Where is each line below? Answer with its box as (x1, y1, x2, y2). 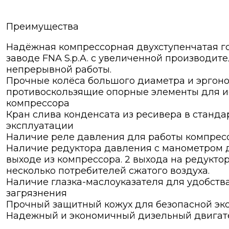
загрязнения (6, 188, 67, 199)
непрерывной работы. (6, 64, 111, 76)
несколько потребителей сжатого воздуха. (6, 165, 210, 177)
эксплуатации (6, 120, 74, 132)
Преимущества (6, 21, 79, 33)
